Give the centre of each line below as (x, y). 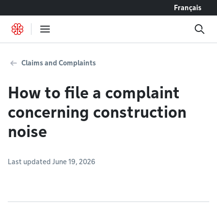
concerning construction (97, 112)
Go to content (31, 8)
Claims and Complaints (59, 63)
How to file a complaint (94, 93)
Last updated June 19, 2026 (52, 162)
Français (188, 8)
